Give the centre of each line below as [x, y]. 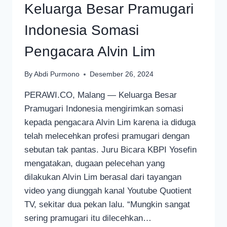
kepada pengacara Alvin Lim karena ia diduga [110, 123]
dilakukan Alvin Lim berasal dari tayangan [103, 177]
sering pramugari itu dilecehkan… [88, 218]
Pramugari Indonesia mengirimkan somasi [104, 109]
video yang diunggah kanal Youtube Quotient [108, 191]
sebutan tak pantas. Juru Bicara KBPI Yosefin [110, 150]
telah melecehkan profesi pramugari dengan [107, 136]
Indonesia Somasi [82, 30]
